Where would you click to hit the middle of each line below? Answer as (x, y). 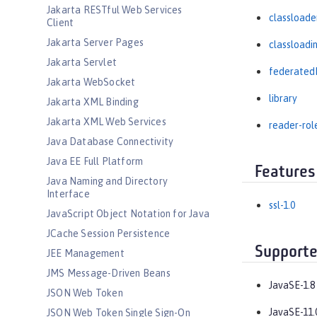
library (283, 99)
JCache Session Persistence (109, 234)
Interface (68, 194)
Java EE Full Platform (95, 161)
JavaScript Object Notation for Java (128, 214)
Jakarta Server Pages (95, 42)
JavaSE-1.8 (292, 286)
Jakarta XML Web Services (106, 122)
